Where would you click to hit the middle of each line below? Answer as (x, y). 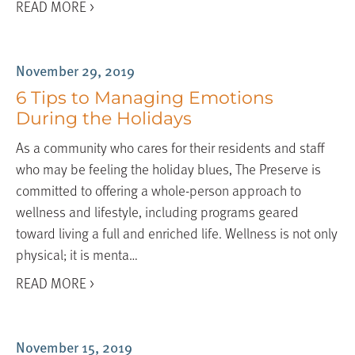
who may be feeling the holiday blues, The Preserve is (168, 168)
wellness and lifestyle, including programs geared (157, 211)
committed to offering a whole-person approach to (158, 189)
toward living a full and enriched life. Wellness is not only (176, 232)
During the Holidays (103, 118)
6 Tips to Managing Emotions (144, 97)
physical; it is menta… (76, 254)
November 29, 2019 (75, 70)
